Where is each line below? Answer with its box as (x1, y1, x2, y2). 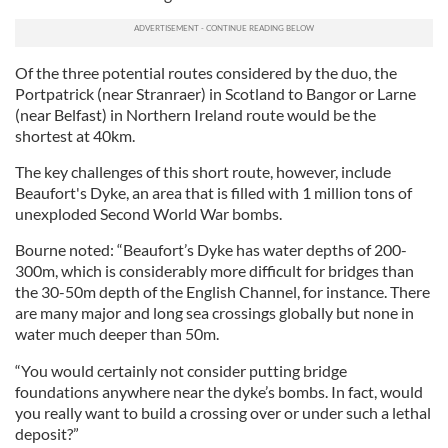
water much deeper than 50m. (15, 323, 222, 343)
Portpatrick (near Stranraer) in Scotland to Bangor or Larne (15, 83, 416, 103)
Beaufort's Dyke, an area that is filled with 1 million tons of (15, 182, 412, 202)
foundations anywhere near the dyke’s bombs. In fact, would (15, 381, 423, 401)
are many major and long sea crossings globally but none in (15, 302, 414, 322)
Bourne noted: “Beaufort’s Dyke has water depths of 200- (15, 239, 407, 259)
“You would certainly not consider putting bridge (15, 360, 347, 380)
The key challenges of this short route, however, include (15, 161, 391, 181)
